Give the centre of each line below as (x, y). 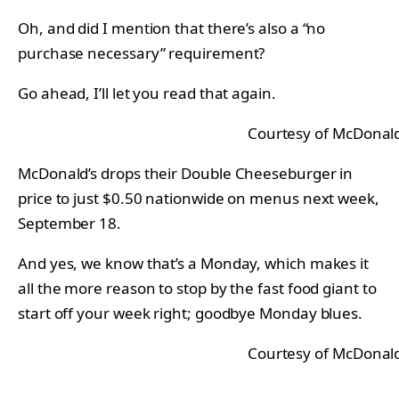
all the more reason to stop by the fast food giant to (197, 288)
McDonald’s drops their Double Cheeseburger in (186, 173)
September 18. (69, 223)
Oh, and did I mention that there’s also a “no (172, 28)
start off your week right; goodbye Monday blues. (191, 313)
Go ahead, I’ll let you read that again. (147, 93)
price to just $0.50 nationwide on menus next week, (199, 198)
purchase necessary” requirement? (142, 53)
